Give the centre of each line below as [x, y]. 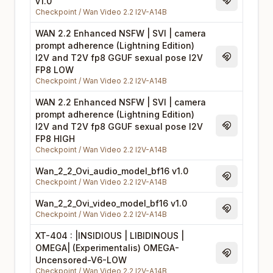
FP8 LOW [55, 70]
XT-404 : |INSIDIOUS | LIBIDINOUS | [110, 236]
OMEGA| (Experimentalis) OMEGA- [107, 248]
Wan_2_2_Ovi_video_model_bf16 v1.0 [111, 203]
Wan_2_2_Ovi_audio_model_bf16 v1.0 [112, 171]
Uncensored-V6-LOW [81, 260]
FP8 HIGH [55, 139]
